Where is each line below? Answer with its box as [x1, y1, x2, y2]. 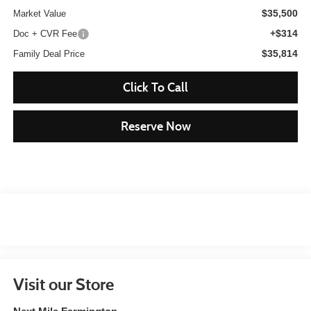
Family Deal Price [12, 49, 85, 60]
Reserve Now [120, 119, 191, 135]
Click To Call [123, 80, 188, 96]
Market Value [12, 8, 66, 19]
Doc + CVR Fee [12, 28, 77, 40]
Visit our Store [12, 274, 114, 294]
